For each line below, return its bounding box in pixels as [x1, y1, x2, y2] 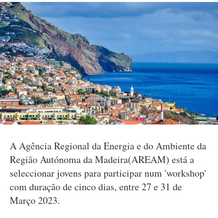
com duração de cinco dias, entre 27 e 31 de [10, 180, 182, 193]
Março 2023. [10, 194, 60, 207]
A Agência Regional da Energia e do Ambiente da [10, 139, 206, 152]
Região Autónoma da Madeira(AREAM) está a [10, 153, 194, 166]
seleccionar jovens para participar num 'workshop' [10, 166, 206, 180]
